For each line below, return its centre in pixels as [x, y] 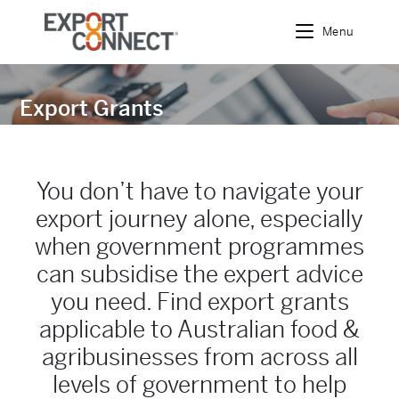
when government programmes [199, 247]
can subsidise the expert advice [199, 274]
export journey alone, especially [199, 219]
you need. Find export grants [199, 302]
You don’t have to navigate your [199, 191]
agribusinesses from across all [199, 357]
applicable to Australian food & [199, 330]
